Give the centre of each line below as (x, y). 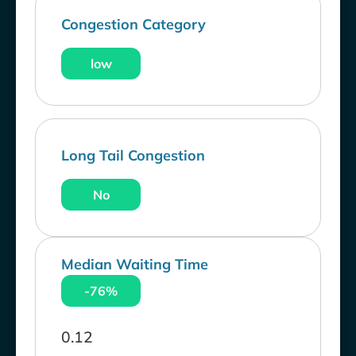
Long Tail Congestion (133, 156)
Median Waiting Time (135, 265)
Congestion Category (133, 25)
